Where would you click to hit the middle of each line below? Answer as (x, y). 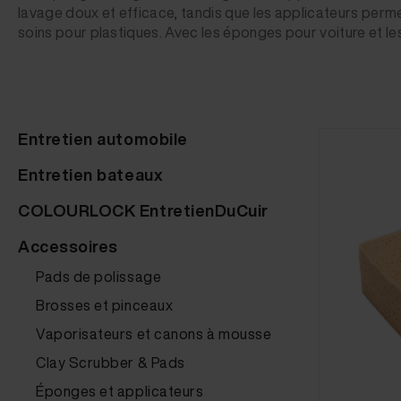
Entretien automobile (103, 139)
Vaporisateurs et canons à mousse (154, 334)
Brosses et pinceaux (105, 305)
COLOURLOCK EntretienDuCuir (144, 210)
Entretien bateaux (91, 175)
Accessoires (68, 246)
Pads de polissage (99, 277)
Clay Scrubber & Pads (111, 363)
